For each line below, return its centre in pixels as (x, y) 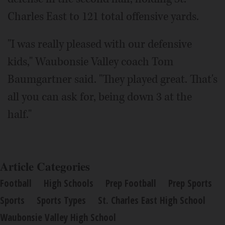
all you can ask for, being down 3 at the (100, 97)
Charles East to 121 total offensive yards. (103, 17)
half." (20, 115)
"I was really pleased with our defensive (100, 44)
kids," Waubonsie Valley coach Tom (90, 62)
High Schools (69, 183)
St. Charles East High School (152, 200)
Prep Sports (190, 183)
